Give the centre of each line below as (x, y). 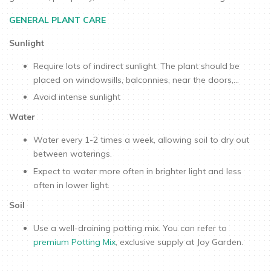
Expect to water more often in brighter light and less (137, 171)
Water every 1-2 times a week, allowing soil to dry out (141, 140)
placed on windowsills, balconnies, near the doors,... (136, 80)
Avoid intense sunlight (77, 97)
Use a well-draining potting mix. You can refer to (130, 228)
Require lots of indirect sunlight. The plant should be (136, 66)
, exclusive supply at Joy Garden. (179, 242)
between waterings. (74, 154)
